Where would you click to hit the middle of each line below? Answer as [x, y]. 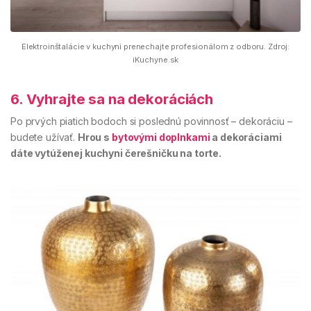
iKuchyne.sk [155, 59]
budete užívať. [44, 137]
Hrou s [94, 137]
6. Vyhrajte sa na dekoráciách [112, 99]
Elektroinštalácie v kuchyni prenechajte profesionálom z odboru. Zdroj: [155, 46]
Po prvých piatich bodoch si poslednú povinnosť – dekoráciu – [151, 121]
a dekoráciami [246, 137]
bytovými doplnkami [161, 137]
